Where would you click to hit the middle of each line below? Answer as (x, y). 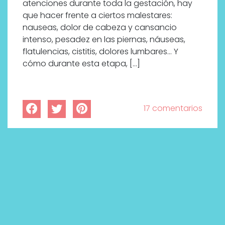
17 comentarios (173, 108)
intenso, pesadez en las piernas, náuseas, (104, 39)
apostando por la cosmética (125, 182)
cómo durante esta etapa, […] (81, 63)
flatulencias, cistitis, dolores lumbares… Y (100, 51)
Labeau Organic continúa (117, 170)
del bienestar (82, 194)
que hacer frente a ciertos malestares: (97, 15)
